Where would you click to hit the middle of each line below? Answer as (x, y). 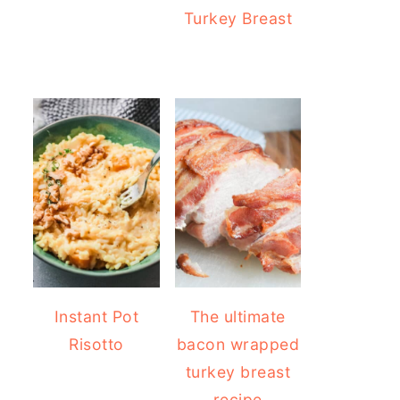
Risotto (96, 344)
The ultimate (237, 316)
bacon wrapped (237, 344)
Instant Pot (96, 316)
